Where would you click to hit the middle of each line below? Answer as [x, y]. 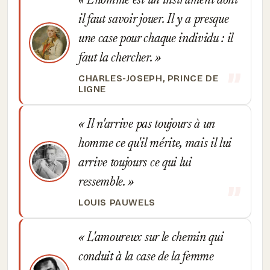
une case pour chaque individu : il [156, 39]
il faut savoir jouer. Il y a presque [154, 20]
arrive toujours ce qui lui [135, 163]
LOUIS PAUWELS [117, 202]
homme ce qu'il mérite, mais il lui [155, 144]
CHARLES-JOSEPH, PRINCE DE [149, 78]
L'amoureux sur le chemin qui [154, 238]
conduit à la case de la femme [146, 257]
